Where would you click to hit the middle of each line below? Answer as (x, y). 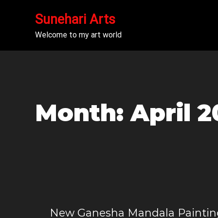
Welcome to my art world (78, 35)
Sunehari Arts (75, 19)
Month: (83, 113)
